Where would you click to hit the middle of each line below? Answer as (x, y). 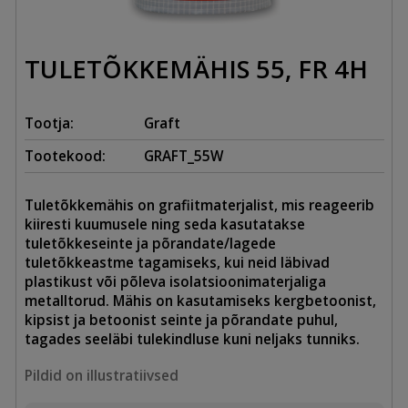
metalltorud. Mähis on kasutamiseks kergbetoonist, (200, 301)
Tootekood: (65, 156)
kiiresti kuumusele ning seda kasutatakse (164, 224)
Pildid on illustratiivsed (101, 376)
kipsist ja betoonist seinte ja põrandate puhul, (181, 320)
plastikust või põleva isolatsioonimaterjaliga (175, 282)
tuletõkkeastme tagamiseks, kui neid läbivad (177, 263)
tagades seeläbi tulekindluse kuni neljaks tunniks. (192, 339)
